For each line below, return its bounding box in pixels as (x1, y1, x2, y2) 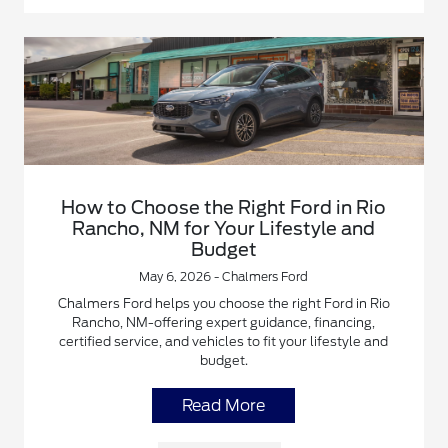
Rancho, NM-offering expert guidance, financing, (72, 315, 376, 331)
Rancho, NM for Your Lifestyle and (72, 218, 376, 240)
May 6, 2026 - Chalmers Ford (139, 269, 309, 285)
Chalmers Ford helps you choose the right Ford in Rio (57, 296, 390, 312)
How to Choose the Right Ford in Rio (61, 197, 387, 219)
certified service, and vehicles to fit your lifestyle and (59, 334, 389, 350)
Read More (182, 396, 266, 416)
